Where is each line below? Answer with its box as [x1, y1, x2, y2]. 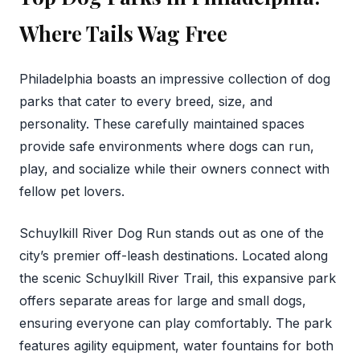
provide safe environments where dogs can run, [19, 137, 314, 154]
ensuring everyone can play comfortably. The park [19, 314, 332, 331]
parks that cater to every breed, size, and [19, 92, 272, 109]
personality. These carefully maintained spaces [19, 115, 305, 132]
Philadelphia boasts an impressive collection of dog [19, 70, 330, 87]
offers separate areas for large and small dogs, [19, 292, 306, 309]
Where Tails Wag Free [19, 19, 227, 47]
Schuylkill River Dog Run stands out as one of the [19, 224, 324, 241]
